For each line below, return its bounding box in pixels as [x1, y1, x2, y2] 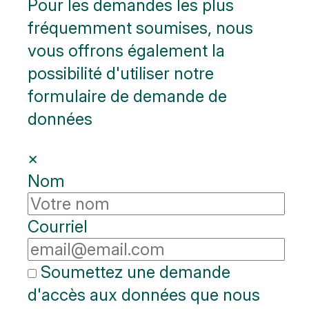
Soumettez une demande [37, 261, 230, 282]
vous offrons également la [28, 40, 225, 61]
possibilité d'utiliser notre [28, 63, 214, 83]
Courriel [28, 216, 88, 237]
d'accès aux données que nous [28, 284, 260, 305]
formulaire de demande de [28, 86, 227, 106]
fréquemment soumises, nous [28, 17, 253, 38]
